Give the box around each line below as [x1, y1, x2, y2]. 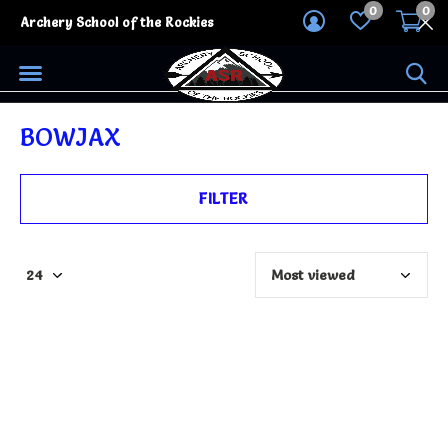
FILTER [199, 189, 249, 208]
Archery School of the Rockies [20, 14, 214, 30]
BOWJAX [20, 122, 121, 152]
